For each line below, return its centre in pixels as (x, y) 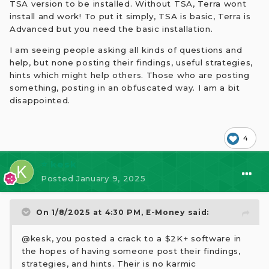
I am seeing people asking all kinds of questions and (126, 50)
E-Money (165, 212)
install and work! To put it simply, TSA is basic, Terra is (130, 17)
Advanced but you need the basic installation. (111, 29)
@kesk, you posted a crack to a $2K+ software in (131, 238)
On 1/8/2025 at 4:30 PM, (91, 212)
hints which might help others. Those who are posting (130, 75)
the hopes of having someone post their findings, (131, 251)
